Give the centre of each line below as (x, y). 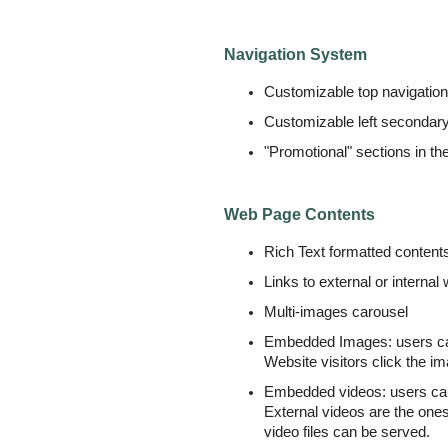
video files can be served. (347, 432)
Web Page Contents (299, 214)
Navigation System (295, 54)
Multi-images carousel (336, 312)
